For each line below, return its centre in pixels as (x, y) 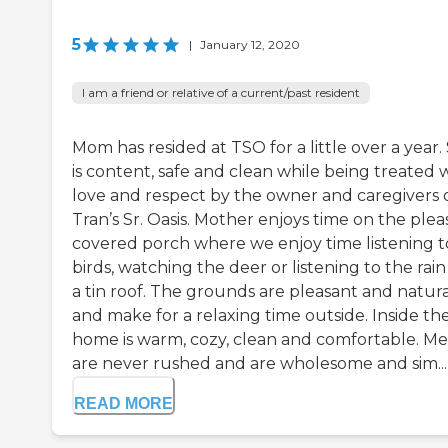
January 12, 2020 (250, 45)
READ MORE (123, 404)
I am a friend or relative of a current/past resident (221, 93)
